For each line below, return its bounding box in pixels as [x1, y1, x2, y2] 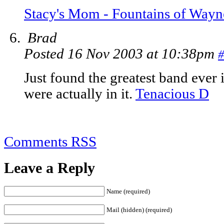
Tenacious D [135, 86, 209, 102]
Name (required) [106, 187, 150, 195]
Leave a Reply [4, 159, 95, 176]
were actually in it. [24, 86, 135, 102]
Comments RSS [4, 134, 96, 150]
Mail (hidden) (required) [106, 205, 172, 213]
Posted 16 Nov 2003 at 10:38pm [24, 46, 218, 62]
